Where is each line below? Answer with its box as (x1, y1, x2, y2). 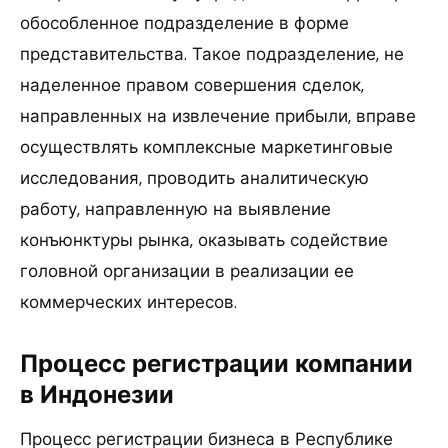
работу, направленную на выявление (20, 197, 331, 220)
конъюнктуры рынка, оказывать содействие (20, 228, 388, 251)
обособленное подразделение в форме (20, 11, 349, 34)
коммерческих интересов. (20, 290, 237, 313)
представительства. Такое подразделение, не (20, 42, 404, 65)
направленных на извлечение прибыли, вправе (20, 104, 416, 127)
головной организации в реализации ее (20, 259, 354, 282)
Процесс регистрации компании (20, 347, 413, 379)
